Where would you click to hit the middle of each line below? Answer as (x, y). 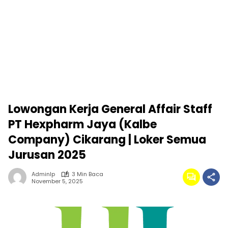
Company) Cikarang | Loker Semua (107, 140)
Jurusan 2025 (47, 155)
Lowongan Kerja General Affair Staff (110, 109)
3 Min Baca (88, 174)
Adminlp (43, 174)
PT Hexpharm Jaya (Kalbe (82, 124)
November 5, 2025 (57, 181)
